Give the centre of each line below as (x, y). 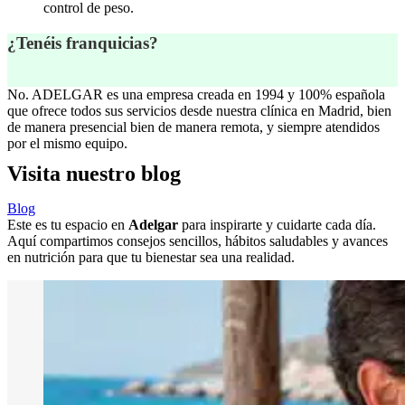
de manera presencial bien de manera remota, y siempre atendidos (193, 127)
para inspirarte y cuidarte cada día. (277, 225)
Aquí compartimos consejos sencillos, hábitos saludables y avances (198, 241)
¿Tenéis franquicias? (83, 43)
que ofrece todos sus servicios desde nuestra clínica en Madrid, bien (199, 110)
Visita (34, 174)
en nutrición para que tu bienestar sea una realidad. (151, 258)
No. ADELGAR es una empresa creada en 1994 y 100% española (196, 94)
